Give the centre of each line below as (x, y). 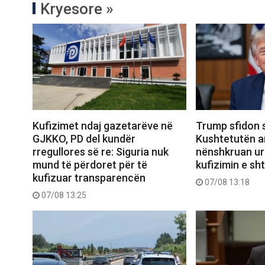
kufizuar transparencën (89, 178)
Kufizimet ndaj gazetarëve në (103, 126)
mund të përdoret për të (90, 165)
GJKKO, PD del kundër (84, 139)
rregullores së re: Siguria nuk (101, 152)
